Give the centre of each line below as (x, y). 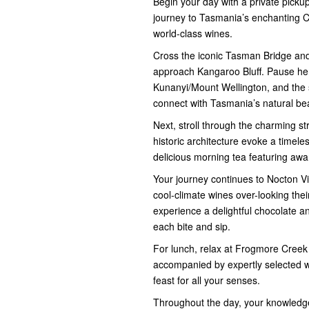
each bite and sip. (192, 226)
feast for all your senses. (207, 280)
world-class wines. (193, 33)
